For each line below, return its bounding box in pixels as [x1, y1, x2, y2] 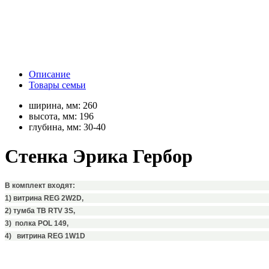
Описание [29, 68, 70, 79]
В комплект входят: [5, 181, 75, 190]
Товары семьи [29, 79, 86, 90]
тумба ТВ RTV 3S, [13, 206, 75, 215]
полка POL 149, [15, 219, 68, 228]
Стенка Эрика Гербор [5, 145, 193, 168]
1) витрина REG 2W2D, [5, 193, 85, 202]
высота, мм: [29, 110, 79, 121]
